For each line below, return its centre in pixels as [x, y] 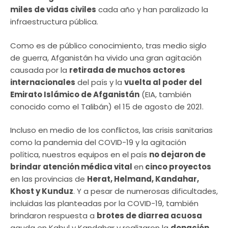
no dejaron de [177, 155]
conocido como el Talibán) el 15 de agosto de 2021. [108, 106]
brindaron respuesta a [53, 216]
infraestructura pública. [54, 22]
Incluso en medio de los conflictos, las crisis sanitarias [111, 130]
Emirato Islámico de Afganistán [75, 94]
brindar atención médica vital [72, 167]
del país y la [100, 82]
